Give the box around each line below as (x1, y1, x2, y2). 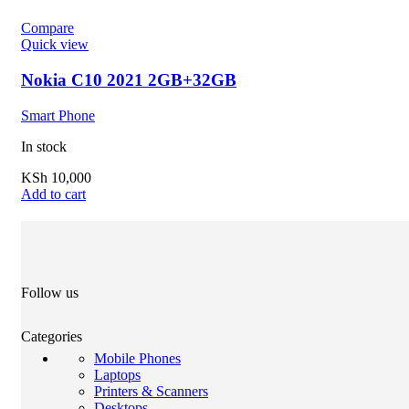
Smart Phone (21, 107, 95, 123)
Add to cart (21, 185, 86, 202)
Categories (21, 328, 82, 344)
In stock (21, 138, 67, 154)
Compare (21, 20, 74, 37)
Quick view (21, 37, 89, 53)
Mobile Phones (94, 350, 181, 366)
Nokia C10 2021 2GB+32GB (21, 70, 236, 90)
